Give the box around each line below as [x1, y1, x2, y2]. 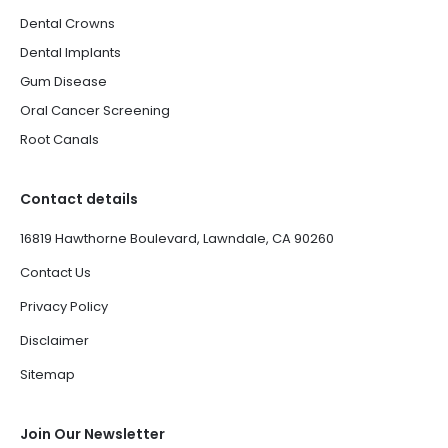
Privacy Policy [20, 297, 108, 316]
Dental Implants [20, 43, 121, 62]
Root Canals [20, 130, 99, 149]
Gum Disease [20, 72, 107, 91]
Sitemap [20, 365, 75, 384]
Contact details [20, 189, 138, 209]
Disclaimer [20, 331, 89, 350]
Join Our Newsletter [20, 424, 165, 444]
